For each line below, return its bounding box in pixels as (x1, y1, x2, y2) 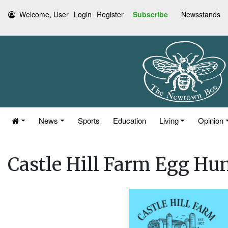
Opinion (198, 115, 224, 126)
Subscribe (133, 9, 168, 19)
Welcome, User (19, 9, 69, 19)
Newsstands (181, 9, 220, 19)
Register (97, 9, 124, 19)
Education (112, 115, 146, 126)
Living (159, 115, 179, 126)
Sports (77, 115, 100, 126)
